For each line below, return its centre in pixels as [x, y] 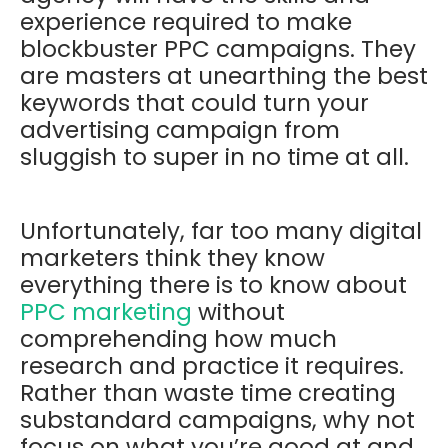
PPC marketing [106, 311]
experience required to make [186, 21]
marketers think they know [172, 257]
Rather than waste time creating [208, 392]
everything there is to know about [213, 284]
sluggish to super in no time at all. [217, 156]
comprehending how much [178, 338]
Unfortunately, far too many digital [221, 230]
